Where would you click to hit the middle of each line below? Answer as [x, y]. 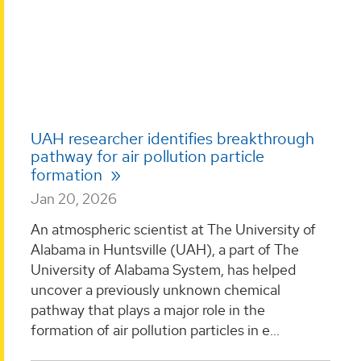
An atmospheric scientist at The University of [173, 229]
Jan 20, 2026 [74, 199]
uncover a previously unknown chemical [156, 289]
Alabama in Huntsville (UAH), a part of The [165, 249]
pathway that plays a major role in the [148, 309]
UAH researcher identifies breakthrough [172, 139]
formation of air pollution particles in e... [155, 330]
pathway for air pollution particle [147, 157]
